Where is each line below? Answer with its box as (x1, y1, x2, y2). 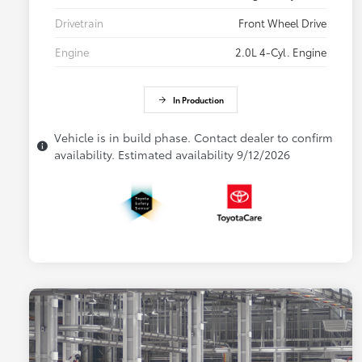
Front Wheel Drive (238, 15, 326, 31)
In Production (172, 94, 224, 107)
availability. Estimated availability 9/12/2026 (54, 146, 290, 163)
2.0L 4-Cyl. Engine (235, 44, 326, 60)
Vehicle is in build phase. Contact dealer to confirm (54, 129, 333, 146)
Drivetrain (55, 15, 103, 31)
